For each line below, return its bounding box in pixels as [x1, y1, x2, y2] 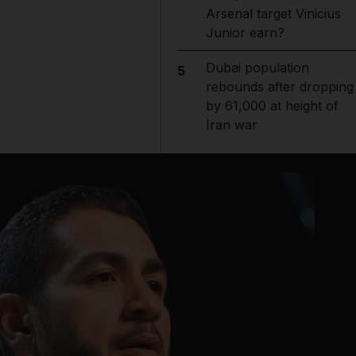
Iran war [205, 117, 257, 133]
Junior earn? [205, 25, 284, 41]
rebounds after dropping [205, 79, 354, 95]
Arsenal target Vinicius [205, 6, 341, 21]
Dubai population [205, 60, 309, 75]
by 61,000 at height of [205, 98, 339, 114]
